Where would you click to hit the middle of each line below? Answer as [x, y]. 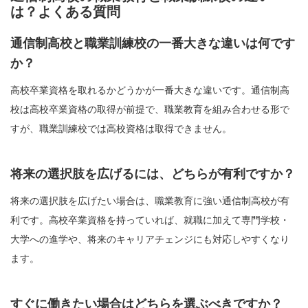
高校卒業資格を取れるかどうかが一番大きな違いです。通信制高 [150, 90]
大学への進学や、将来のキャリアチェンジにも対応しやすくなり [150, 240]
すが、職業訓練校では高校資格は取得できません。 [121, 129]
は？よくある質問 [65, 12]
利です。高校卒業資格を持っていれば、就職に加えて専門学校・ [150, 220]
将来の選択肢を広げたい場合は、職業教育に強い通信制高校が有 [150, 201]
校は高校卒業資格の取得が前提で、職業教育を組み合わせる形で [150, 110]
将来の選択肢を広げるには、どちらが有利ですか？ [153, 174]
